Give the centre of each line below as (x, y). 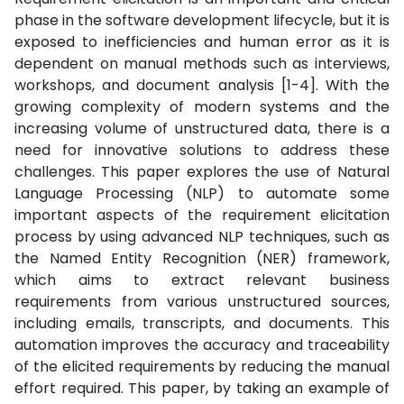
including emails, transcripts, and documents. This (202, 323)
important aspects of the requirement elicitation (202, 215)
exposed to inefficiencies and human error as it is (202, 42)
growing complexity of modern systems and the (202, 107)
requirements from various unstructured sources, (202, 302)
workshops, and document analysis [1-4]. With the (202, 85)
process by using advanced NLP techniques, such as (202, 237)
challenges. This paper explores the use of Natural (202, 172)
